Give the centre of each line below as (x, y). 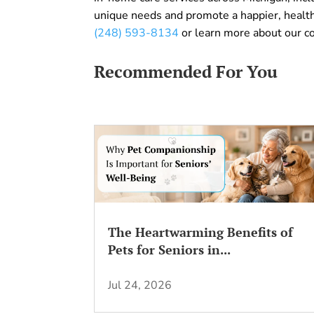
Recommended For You (186, 72)
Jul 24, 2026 (140, 285)
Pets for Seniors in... (170, 249)
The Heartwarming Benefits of (201, 232)
